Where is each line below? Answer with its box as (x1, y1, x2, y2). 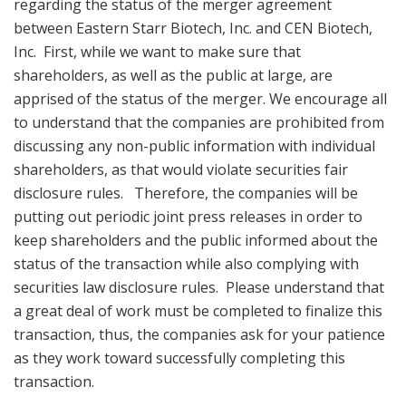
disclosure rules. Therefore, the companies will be (14, 182, 358, 203)
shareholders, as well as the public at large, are (14, 64, 333, 85)
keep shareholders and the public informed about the (14, 229, 378, 250)
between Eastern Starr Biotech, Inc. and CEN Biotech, (14, 17, 372, 38)
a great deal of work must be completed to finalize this (14, 300, 382, 321)
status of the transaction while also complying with (14, 253, 359, 274)
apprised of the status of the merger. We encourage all (14, 88, 387, 109)
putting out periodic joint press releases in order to (14, 206, 362, 227)
